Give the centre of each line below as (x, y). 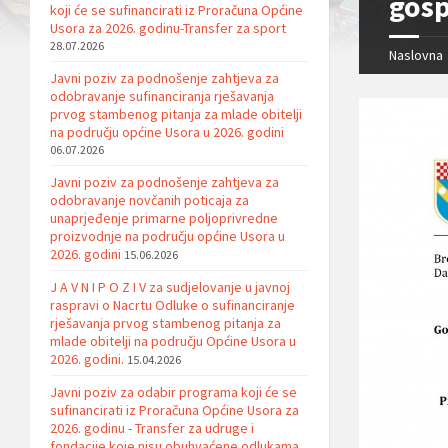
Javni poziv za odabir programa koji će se (173, 392)
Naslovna (415, 55)
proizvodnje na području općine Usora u (167, 236)
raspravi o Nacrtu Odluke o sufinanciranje (172, 305)
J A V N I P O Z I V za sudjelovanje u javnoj (170, 287)
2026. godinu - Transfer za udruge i (152, 428)
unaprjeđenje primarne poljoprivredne (164, 218)
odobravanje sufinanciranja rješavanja (162, 96)
